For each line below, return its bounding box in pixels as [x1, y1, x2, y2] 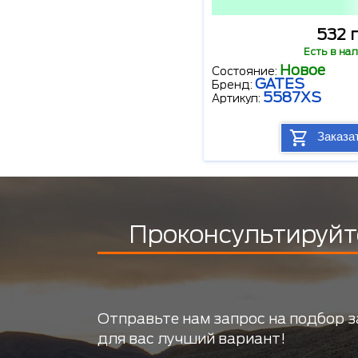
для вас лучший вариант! [97, 330, 285, 348]
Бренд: [212, 78, 255, 92]
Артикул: [212, 92, 263, 105]
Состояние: [212, 65, 280, 78]
